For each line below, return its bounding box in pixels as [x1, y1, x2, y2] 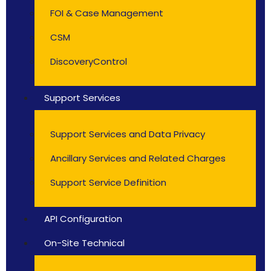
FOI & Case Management [50, 7, 163, 19]
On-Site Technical [44, 237, 125, 249]
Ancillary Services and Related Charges [50, 152, 226, 165]
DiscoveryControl [50, 55, 127, 68]
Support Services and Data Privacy [50, 128, 205, 140]
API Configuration [44, 212, 122, 225]
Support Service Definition [50, 176, 166, 189]
